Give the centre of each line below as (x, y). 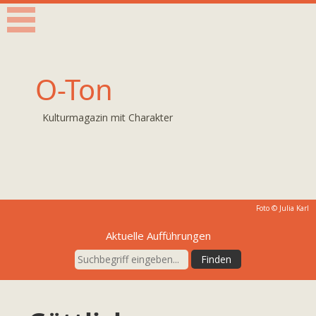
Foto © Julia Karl (282, 208)
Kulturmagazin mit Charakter (108, 117)
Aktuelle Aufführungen (158, 236)
